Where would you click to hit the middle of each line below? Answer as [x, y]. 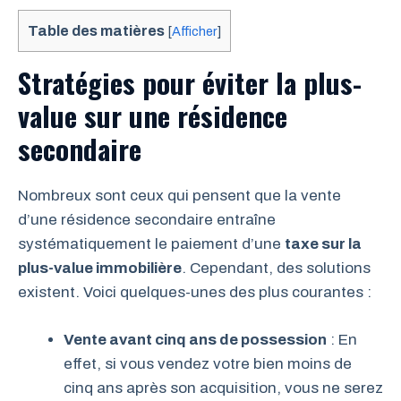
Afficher [195, 31]
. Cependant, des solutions [276, 269]
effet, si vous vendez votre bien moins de [208, 363]
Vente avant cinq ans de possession [195, 339]
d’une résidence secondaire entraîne [147, 220]
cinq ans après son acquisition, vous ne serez [223, 388]
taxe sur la [323, 244]
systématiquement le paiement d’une [151, 244]
